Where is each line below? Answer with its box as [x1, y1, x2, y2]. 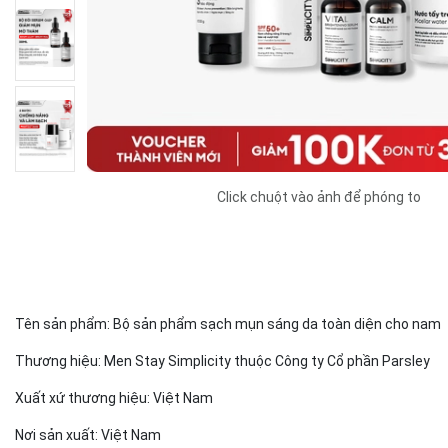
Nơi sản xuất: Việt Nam [15, 427, 167, 443]
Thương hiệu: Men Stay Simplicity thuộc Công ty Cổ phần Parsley [15, 353, 436, 369]
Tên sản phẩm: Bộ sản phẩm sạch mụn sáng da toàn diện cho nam [15, 316, 441, 332]
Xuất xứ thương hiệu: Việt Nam [15, 390, 219, 406]
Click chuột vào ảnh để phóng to [216, 189, 421, 205]
